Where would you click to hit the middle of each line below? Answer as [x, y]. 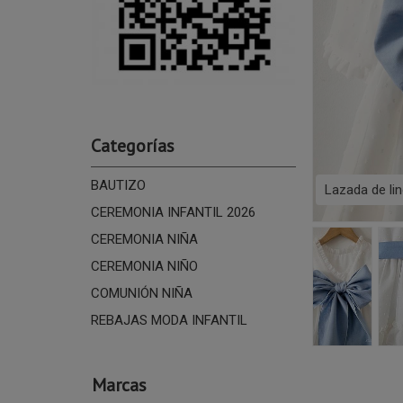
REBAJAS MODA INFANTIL [169, 320]
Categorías [132, 145]
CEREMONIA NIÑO [144, 266]
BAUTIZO [118, 185]
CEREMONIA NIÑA [144, 239]
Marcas [119, 385]
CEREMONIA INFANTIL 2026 [173, 212]
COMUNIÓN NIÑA [141, 293]
